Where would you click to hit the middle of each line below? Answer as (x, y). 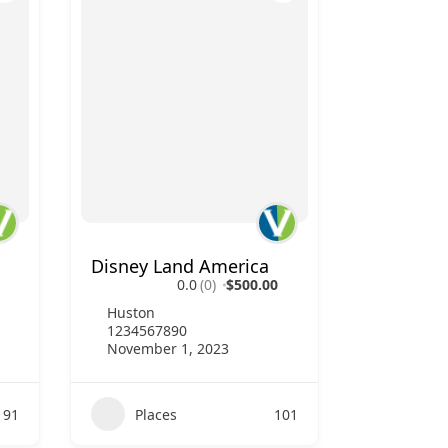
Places (156, 414)
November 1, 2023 (168, 348)
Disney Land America (180, 266)
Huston (131, 312)
